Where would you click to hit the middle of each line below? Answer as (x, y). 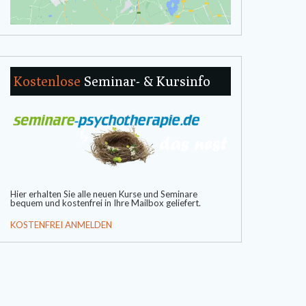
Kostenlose (48, 81)
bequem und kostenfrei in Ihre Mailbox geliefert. (105, 203)
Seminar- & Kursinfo (147, 81)
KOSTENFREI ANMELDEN (61, 225)
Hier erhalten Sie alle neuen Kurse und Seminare (103, 194)
